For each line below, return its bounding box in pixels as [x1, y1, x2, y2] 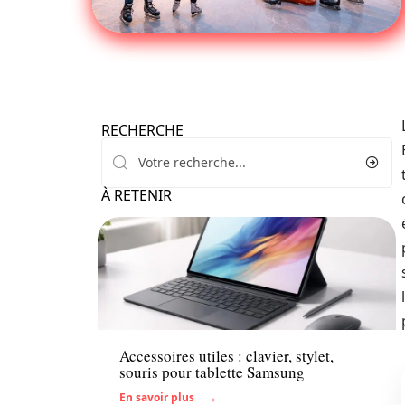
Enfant [119, 303, 159, 320]
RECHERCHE [101, 120, 184, 140]
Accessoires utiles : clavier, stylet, [119, 345, 334, 367]
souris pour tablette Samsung [119, 362, 305, 383]
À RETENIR [101, 185, 172, 205]
